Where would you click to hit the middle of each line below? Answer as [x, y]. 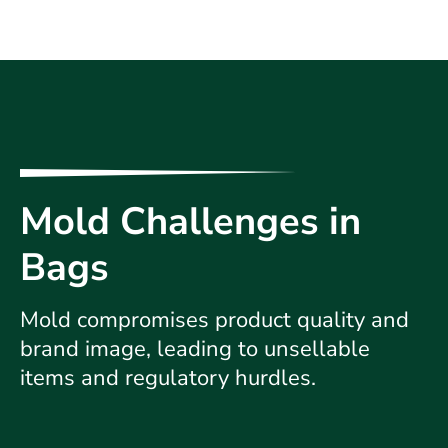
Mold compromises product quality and [214, 319]
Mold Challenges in [190, 221]
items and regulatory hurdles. [168, 377]
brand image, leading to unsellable [195, 348]
